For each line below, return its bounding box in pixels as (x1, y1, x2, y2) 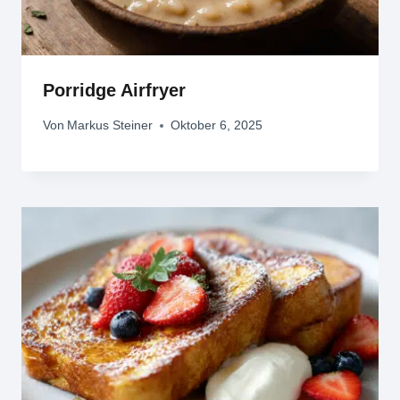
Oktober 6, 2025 (171, 119, 263, 133)
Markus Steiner (67, 119, 154, 133)
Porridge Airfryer (43, 80, 186, 101)
